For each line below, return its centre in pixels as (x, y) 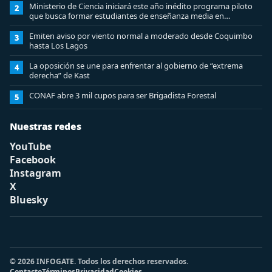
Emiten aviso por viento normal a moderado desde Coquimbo (141, 36)
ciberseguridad (56, 25)
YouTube (30, 146)
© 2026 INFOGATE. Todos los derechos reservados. (99, 261)
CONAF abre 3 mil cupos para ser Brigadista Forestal (123, 95)
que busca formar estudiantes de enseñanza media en (127, 16)
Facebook (33, 160)
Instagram (36, 173)
